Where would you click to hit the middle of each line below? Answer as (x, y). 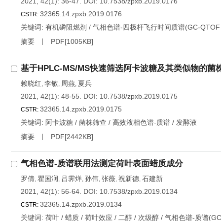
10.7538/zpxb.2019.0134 (139, 191)
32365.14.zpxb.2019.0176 (81, 14)
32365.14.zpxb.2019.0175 (81, 109)
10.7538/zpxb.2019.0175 (139, 96)
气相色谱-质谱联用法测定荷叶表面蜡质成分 (102, 164)
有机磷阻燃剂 (66, 27)
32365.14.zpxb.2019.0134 (81, 204)
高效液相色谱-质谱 (141, 122)
